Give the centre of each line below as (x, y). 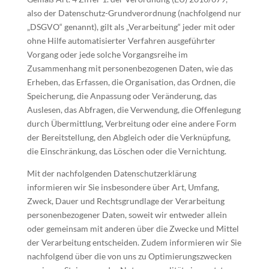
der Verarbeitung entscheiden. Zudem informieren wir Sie (134, 242)
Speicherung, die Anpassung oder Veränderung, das (122, 96)
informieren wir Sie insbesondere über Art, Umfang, (123, 187)
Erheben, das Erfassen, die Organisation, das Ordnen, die (131, 82)
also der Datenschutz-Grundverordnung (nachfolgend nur (134, 13)
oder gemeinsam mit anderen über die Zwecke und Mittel (133, 228)
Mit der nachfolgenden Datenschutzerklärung (111, 173)
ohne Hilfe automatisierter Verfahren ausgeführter (121, 41)
